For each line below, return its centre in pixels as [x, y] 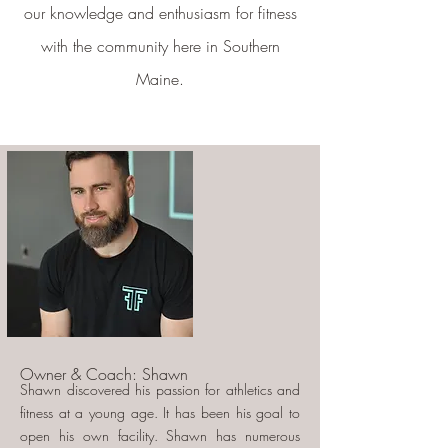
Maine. [160, 79]
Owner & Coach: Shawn [104, 374]
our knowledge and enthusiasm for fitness [160, 13]
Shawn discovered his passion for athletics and [160, 389]
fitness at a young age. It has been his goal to [160, 412]
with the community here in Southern [160, 46]
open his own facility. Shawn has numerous [160, 435]
